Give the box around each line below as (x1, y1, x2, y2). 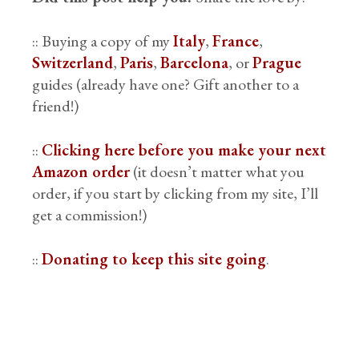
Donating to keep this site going (42, 248, 267, 269)
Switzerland (32, 52, 114, 73)
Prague (252, 52, 302, 73)
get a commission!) (32, 204, 147, 225)
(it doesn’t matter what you (130, 161, 305, 182)
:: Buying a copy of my (32, 30, 174, 51)
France (212, 30, 260, 51)
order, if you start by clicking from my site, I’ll (32, 183, 319, 204)
